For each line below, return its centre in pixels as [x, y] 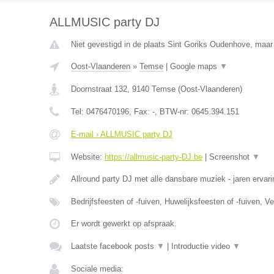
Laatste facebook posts [113, 246]
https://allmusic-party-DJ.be [153, 157]
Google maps [194, 66]
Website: [87, 157]
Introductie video [202, 246]
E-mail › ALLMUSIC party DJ [121, 134]
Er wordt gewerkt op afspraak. [124, 224]
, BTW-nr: [173, 112]
